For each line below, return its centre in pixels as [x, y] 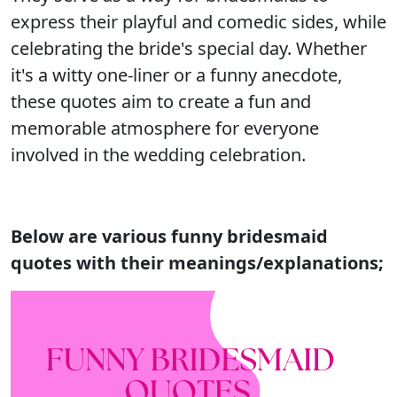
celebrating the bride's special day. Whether [189, 48]
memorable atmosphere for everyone [165, 128]
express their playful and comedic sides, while [198, 22]
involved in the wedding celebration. [158, 155]
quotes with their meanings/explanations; [197, 263]
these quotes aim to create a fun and [161, 101]
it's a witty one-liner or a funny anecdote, [176, 75]
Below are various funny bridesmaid [169, 236]
